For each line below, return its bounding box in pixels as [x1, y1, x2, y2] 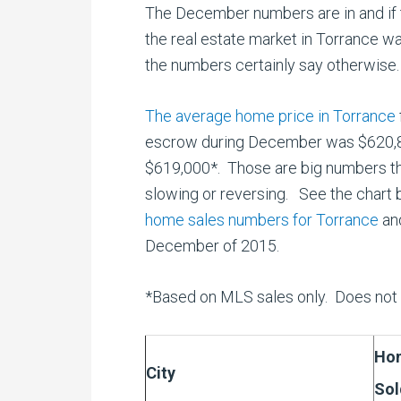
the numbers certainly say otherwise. [145, 55, 399, 74]
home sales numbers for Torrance [145, 210, 379, 229]
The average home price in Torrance [145, 107, 396, 125]
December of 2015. [145, 236, 279, 255]
